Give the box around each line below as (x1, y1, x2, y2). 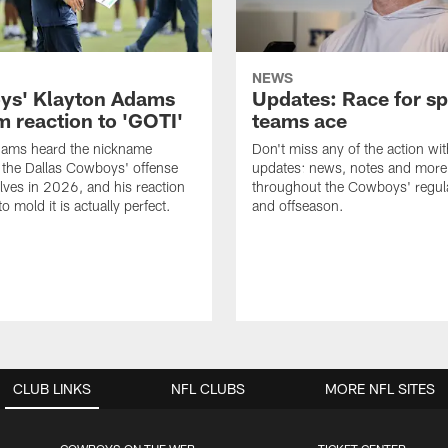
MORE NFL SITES (325, 380, 435, 398)
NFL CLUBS (171, 380, 245, 398)
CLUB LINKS (13, 380, 91, 398)
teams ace (252, 108, 347, 133)
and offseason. (252, 197, 344, 215)
